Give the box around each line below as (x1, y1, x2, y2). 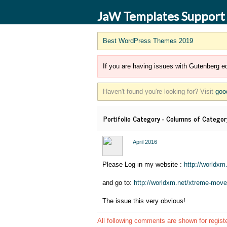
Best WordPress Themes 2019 (103, 37, 193, 45)
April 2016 (133, 139, 157, 145)
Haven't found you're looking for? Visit (103, 88, 215, 95)
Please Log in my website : (102, 161, 184, 168)
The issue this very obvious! (102, 197, 185, 205)
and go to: (102, 179, 134, 186)
